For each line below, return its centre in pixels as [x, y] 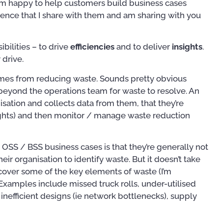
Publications [99, 191]
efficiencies [93, 47]
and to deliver [144, 47]
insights [187, 47]
